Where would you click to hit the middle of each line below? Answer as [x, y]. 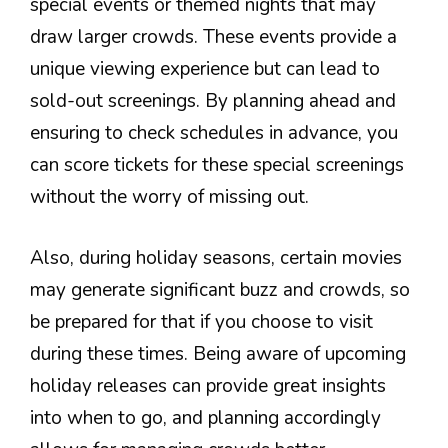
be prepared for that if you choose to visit [201, 321]
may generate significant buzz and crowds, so [220, 289]
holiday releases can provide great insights [208, 385]
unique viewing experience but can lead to [205, 69]
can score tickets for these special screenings [217, 165]
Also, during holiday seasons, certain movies [216, 257]
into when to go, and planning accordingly [205, 417]
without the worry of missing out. [169, 197]
